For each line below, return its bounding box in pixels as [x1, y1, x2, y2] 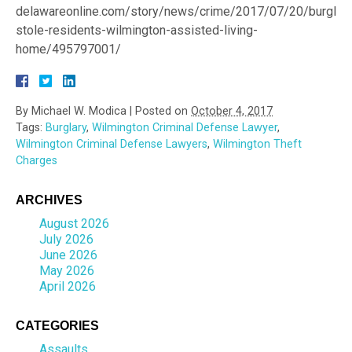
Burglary [46, 121, 86, 135]
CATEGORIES [16, 319, 99, 333]
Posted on [135, 104, 191, 119]
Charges [16, 154, 57, 168]
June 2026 [39, 247, 97, 263]
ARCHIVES [16, 193, 82, 207]
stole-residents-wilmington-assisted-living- [16, 23, 258, 38]
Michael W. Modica [31, 104, 126, 119]
